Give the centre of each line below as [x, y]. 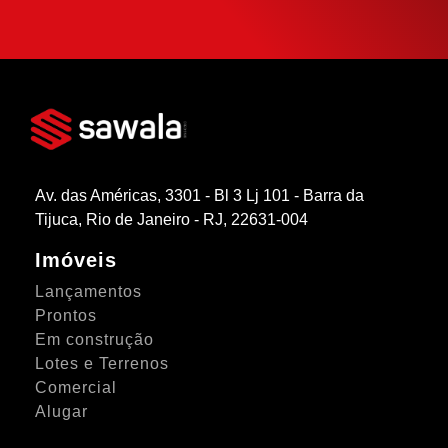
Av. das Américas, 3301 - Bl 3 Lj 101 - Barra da [200, 195]
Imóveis [76, 259]
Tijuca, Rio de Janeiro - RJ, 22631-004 [172, 219]
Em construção [95, 339]
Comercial [76, 387]
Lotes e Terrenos [102, 363]
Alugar [62, 411]
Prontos [66, 315]
